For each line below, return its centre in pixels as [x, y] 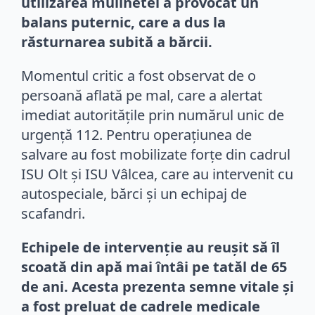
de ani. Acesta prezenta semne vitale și [157, 286]
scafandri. [53, 213]
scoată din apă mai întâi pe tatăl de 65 [154, 266]
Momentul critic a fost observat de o [139, 75]
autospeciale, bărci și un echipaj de [134, 193]
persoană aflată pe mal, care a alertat [142, 95]
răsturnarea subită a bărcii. [117, 41]
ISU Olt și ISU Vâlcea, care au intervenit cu [157, 174]
